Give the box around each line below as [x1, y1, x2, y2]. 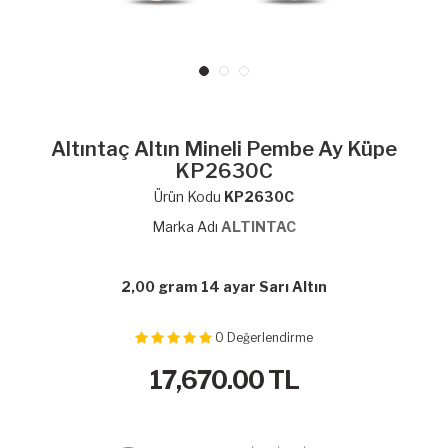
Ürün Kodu [154, 187, 224, 205]
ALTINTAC [221, 217, 296, 235]
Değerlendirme [227, 330, 313, 345]
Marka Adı [152, 217, 221, 235]
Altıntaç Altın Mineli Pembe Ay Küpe [51, 136, 397, 161]
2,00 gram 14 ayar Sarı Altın [121, 277, 327, 295]
